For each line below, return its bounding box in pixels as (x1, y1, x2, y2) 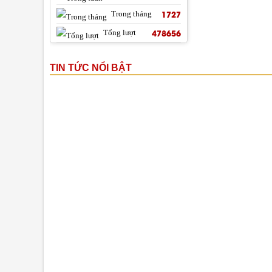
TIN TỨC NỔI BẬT (49, 63, 132, 73)
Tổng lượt (103, 28, 136, 37)
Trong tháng (110, 9, 152, 18)
